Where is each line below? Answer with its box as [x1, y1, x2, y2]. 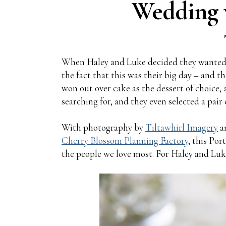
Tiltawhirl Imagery [145, 121, 218, 133]
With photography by [62, 121, 145, 133]
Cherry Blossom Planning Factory [62, 134, 188, 146]
